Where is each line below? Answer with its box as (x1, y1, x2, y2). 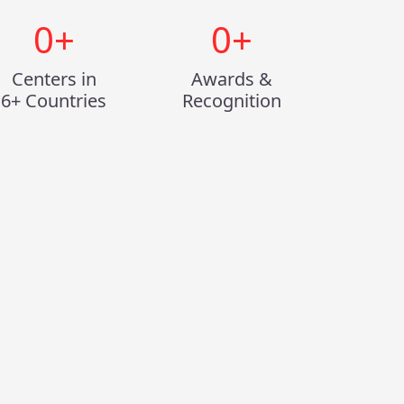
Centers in (11, 67, 96, 91)
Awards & (191, 67, 273, 91)
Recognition (182, 88, 282, 113)
